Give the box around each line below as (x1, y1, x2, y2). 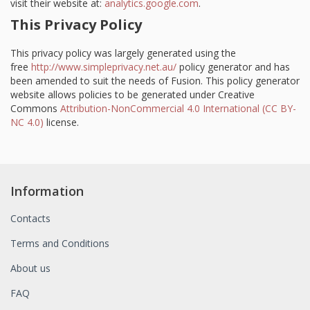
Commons (10, 102, 60, 115)
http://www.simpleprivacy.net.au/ (31, 60, 176, 73)
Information (10, 183, 84, 199)
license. (44, 116, 79, 129)
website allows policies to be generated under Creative (10, 88, 255, 101)
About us (10, 262, 51, 275)
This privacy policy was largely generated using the (10, 46, 236, 60)
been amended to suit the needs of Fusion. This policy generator (10, 74, 300, 87)
